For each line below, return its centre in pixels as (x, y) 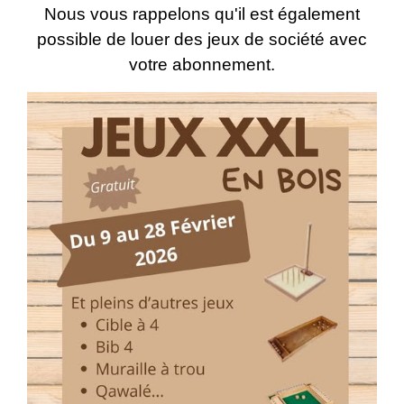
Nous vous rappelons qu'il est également (202, 14)
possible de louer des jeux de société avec (202, 39)
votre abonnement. (202, 64)
